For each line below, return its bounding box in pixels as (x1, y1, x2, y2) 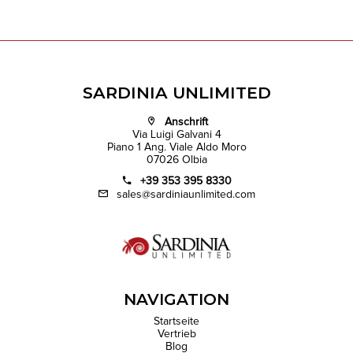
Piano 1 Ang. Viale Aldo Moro (106, 142, 247, 153)
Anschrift (164, 117, 208, 128)
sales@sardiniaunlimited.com (117, 189, 255, 200)
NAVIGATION (124, 290, 229, 310)
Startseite (154, 316, 199, 328)
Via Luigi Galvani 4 (132, 129, 221, 140)
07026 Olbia (146, 154, 207, 165)
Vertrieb (157, 329, 196, 340)
